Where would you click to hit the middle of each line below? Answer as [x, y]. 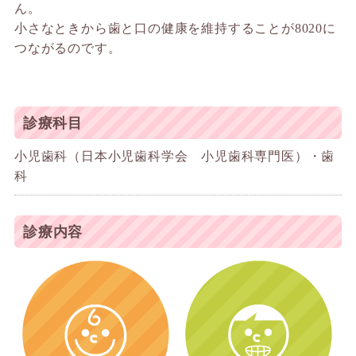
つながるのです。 [68, 48]
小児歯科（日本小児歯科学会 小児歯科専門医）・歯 [174, 157]
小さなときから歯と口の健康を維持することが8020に [175, 29]
